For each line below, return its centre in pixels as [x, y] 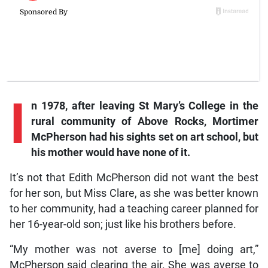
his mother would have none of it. [110, 152]
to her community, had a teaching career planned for [134, 208]
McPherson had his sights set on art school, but [145, 137]
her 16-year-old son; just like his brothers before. [123, 224]
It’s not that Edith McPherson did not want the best [134, 177]
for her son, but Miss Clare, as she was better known [134, 193]
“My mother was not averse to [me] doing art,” [134, 249]
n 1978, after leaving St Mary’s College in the [145, 106]
